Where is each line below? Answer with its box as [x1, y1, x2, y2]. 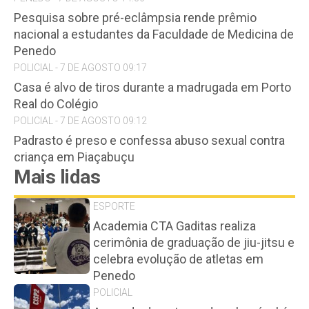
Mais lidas [14, 165, 100, 188]
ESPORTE [93, 200, 135, 212]
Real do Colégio [14, 96, 98, 111]
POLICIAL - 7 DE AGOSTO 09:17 [14, 61, 147, 73]
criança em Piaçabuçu [14, 149, 134, 164]
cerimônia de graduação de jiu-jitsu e [93, 235, 295, 250]
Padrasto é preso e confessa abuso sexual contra [14, 132, 285, 148]
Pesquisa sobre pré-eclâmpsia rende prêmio [14, 10, 257, 25]
